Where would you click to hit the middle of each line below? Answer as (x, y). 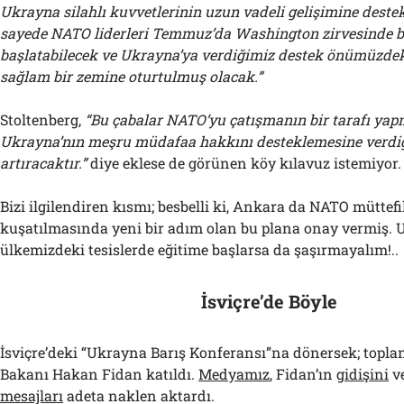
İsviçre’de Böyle (270, 301)
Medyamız (234, 374)
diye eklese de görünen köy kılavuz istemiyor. (244, 163)
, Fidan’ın (303, 374)
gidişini (363, 374)
